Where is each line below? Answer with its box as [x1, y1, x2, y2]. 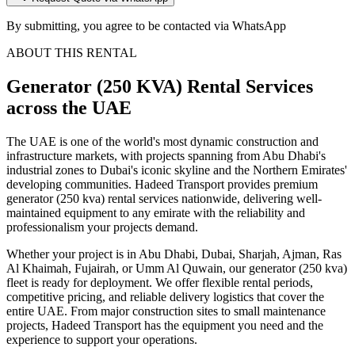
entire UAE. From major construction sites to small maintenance [6, 304, 326, 319]
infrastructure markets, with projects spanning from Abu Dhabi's [6, 149, 326, 163]
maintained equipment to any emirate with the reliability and [6, 206, 305, 220]
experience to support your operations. [6, 333, 197, 347]
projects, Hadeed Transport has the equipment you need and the [6, 319, 323, 333]
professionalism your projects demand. [6, 220, 198, 235]
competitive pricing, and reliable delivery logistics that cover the [6, 290, 324, 304]
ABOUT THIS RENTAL [6, 46, 137, 60]
